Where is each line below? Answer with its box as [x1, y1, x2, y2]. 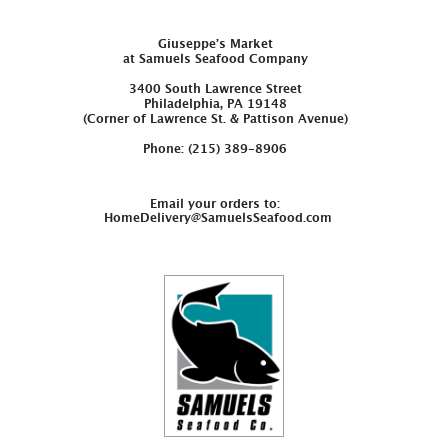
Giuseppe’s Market [157, 38, 273, 51]
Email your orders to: [150, 198, 280, 211]
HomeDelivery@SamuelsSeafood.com [104, 212, 332, 225]
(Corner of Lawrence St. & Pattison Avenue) [82, 113, 348, 126]
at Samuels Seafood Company [122, 53, 308, 66]
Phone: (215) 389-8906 [143, 143, 287, 156]
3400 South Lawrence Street [128, 83, 302, 96]
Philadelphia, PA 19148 [143, 98, 287, 111]
